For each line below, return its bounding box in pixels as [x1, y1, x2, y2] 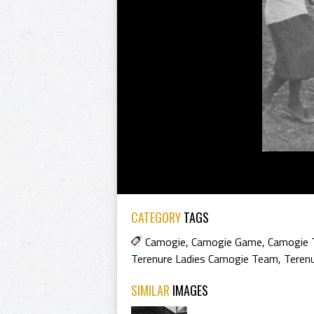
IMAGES [172, 281, 208, 299]
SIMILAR [131, 281, 172, 299]
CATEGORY [131, 208, 181, 226]
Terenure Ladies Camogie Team [131, 250, 278, 267]
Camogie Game [191, 233, 262, 250]
